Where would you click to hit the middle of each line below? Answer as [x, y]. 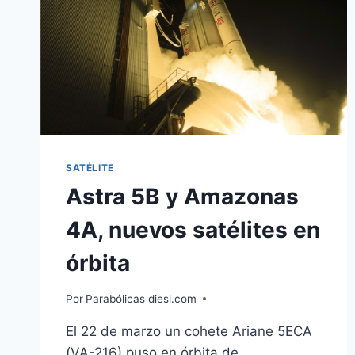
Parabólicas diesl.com [141, 298]
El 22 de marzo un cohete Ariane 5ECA [189, 331]
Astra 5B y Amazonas [182, 197]
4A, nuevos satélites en [193, 230]
